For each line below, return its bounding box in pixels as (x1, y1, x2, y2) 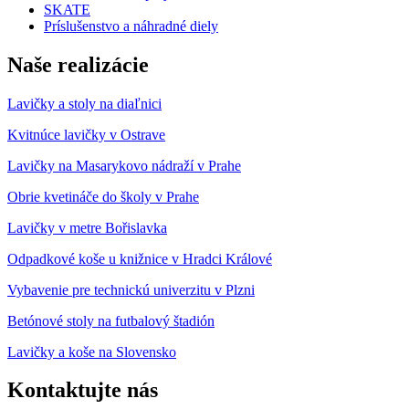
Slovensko (116, 343, 176, 360)
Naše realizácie (7, 52, 149, 77)
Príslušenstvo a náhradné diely (44, 17, 218, 34)
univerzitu (153, 281, 211, 298)
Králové (225, 250, 272, 267)
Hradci (183, 250, 222, 267)
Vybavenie (7, 281, 68, 298)
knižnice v (120, 250, 179, 267)
